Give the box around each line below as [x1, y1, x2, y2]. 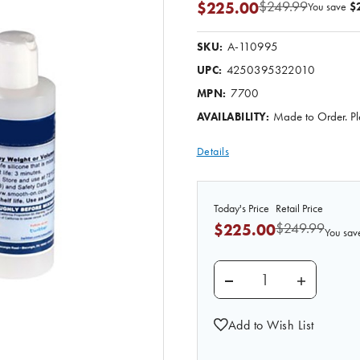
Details [196, 145, 229, 158]
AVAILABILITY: [196, 110, 269, 124]
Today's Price [213, 202, 269, 215]
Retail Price [275, 202, 323, 215]
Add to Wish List [227, 317, 314, 333]
